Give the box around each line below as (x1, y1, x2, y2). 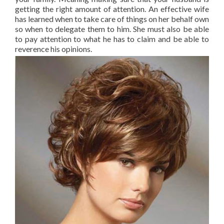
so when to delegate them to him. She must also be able (15, 24, 209, 33)
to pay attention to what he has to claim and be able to (15, 34, 209, 43)
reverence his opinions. (15, 44, 92, 53)
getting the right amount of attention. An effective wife (15, 4, 209, 13)
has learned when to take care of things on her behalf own (15, 14, 209, 23)
